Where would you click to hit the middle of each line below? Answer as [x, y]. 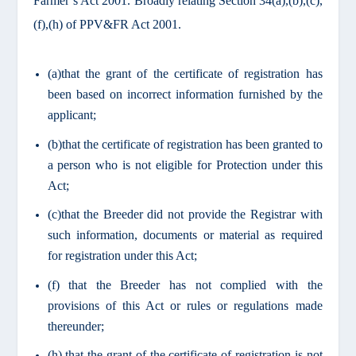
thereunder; [75, 326]
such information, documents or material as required [185, 235]
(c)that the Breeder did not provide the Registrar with [185, 215]
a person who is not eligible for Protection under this [185, 164]
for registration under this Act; [122, 256]
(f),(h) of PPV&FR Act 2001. [108, 24]
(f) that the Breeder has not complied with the [185, 284]
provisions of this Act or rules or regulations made [185, 305]
